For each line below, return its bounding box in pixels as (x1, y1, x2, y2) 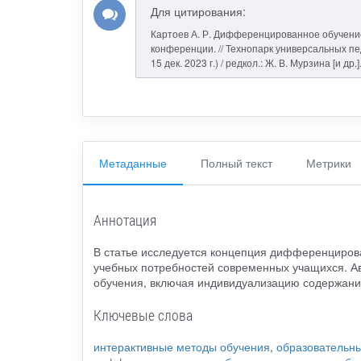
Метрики (306, 154, 351, 171)
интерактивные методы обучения (93, 338, 270, 355)
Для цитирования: (150, 3, 246, 20)
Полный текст (201, 154, 272, 171)
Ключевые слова (93, 305, 193, 326)
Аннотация (93, 210, 156, 230)
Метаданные (99, 154, 167, 171)
